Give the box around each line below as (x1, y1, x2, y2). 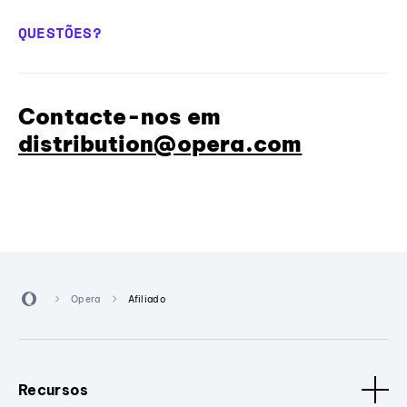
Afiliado (127, 293, 165, 305)
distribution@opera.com (18, 130, 303, 158)
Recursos (18, 381, 89, 400)
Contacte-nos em (18, 103, 221, 131)
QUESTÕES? (18, 22, 102, 45)
